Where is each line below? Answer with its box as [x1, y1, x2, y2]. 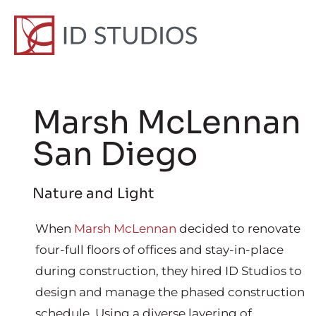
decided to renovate [176, 221, 300, 236]
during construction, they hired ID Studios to [35, 264, 302, 278]
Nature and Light [32, 185, 154, 202]
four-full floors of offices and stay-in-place [35, 243, 284, 257]
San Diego [32, 134, 197, 174]
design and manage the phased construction [35, 285, 305, 299]
